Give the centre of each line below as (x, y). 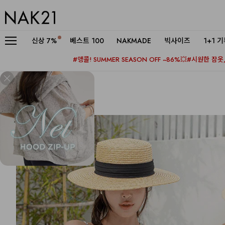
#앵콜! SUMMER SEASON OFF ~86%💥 (130, 59)
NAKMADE (134, 41)
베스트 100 (87, 41)
